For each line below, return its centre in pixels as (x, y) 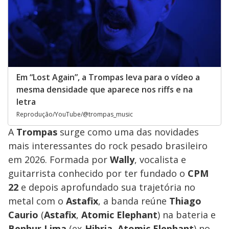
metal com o (37, 201)
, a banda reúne (134, 201)
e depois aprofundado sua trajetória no (107, 187)
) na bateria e (187, 214)
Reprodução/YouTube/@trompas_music (75, 114)
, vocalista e (160, 159)
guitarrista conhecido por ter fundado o (98, 173)
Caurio (23, 214)
